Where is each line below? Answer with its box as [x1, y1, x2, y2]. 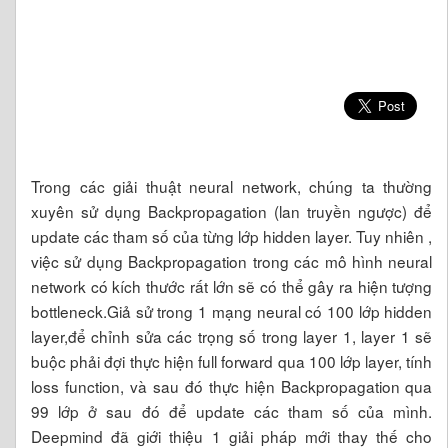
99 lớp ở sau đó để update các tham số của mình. [31, 400, 433, 422]
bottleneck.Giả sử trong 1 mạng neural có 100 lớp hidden [31, 300, 433, 322]
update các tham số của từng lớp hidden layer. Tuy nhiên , [31, 225, 433, 247]
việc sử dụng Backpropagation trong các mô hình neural [31, 250, 433, 272]
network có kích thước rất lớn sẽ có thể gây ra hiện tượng [31, 275, 433, 297]
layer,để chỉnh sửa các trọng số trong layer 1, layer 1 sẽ [31, 325, 433, 347]
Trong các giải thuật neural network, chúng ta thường [31, 175, 433, 197]
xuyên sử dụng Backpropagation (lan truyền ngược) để [31, 200, 433, 222]
